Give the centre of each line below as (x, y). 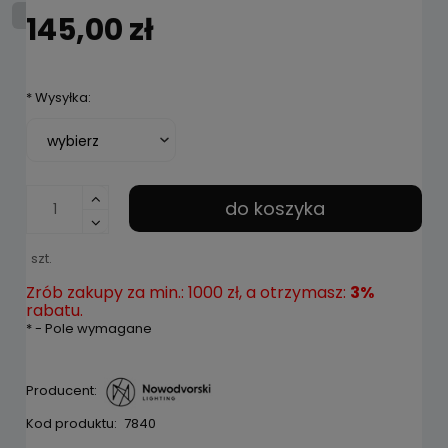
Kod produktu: (71, 424)
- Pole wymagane (92, 329)
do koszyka (275, 208)
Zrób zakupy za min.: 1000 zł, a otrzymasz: (188, 293)
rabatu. (54, 311)
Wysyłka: (61, 98)
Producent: (61, 391)
